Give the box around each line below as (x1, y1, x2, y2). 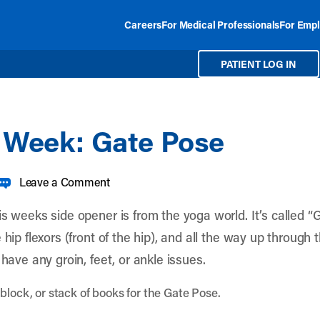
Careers (124, 18, 162, 31)
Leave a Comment (19, 174, 110, 189)
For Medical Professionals (161, 18, 280, 31)
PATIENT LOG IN (220, 57, 296, 71)
